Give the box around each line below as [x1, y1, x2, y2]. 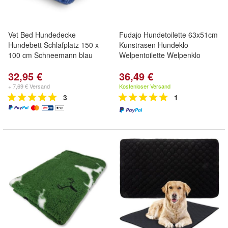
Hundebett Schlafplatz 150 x [8, 40, 99, 50]
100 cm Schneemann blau [8, 50, 93, 60]
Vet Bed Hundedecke [8, 30, 76, 40]
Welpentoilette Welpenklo [119, 50, 201, 60]
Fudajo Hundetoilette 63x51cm [119, 30, 218, 40]
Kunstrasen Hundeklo [119, 40, 188, 50]
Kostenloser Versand [119, 82, 170, 90]
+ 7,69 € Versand [8, 82, 50, 90]
